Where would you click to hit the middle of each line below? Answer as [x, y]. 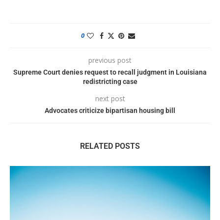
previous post [110, 60]
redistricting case [110, 82]
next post [110, 99]
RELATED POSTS [110, 146]
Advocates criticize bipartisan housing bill [110, 111]
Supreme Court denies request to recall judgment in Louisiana [110, 72]
